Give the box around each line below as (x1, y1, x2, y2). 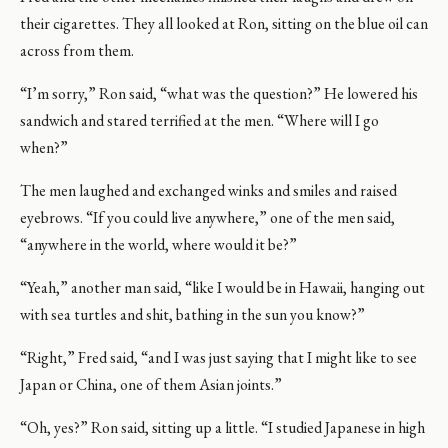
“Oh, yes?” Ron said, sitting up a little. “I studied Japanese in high (20, 417, 425, 438)
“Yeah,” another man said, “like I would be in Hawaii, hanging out (20, 277, 425, 298)
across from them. (20, 40, 134, 61)
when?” (20, 137, 68, 158)
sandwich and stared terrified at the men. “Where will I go (20, 110, 379, 131)
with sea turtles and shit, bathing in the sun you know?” (20, 304, 365, 325)
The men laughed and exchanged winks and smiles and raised (20, 180, 397, 201)
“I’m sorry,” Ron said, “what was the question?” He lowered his (20, 83, 418, 104)
